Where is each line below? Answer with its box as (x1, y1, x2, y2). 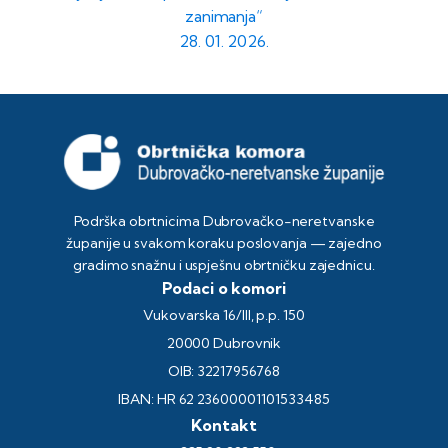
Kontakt (191, 415, 257, 436)
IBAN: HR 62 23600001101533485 (118, 390, 330, 409)
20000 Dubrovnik (166, 334, 282, 353)
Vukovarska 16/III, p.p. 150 (143, 306, 305, 325)
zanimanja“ (184, 6, 263, 27)
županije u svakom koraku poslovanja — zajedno (66, 234, 382, 253)
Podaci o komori (162, 278, 286, 299)
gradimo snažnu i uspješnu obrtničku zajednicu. (73, 256, 375, 275)
